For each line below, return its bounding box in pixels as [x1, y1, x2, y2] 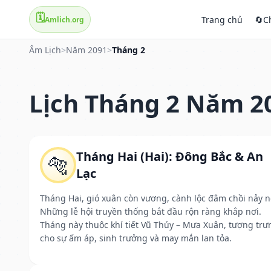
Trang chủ [201, 13, 243, 25]
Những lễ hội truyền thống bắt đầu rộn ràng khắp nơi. [40, 205, 261, 217]
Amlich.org [45, 14, 84, 25]
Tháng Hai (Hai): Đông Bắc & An [76, 148, 263, 165]
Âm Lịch [29, 44, 61, 56]
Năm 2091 [66, 44, 107, 56]
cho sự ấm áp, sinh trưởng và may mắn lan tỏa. [40, 232, 232, 244]
